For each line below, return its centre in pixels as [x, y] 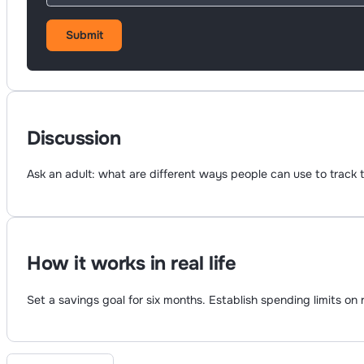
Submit [84, 35]
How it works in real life [132, 264]
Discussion [74, 138]
